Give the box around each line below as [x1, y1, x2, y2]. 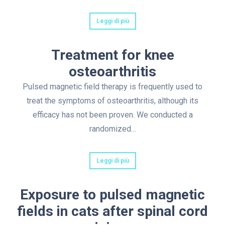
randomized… [89, 124, 136, 134]
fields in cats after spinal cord [17, 203, 208, 220]
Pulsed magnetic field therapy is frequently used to [23, 82, 202, 92]
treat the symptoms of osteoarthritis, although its [27, 96, 198, 106]
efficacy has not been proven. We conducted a [32, 110, 193, 120]
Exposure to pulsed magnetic [20, 186, 205, 203]
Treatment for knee [51, 47, 174, 64]
